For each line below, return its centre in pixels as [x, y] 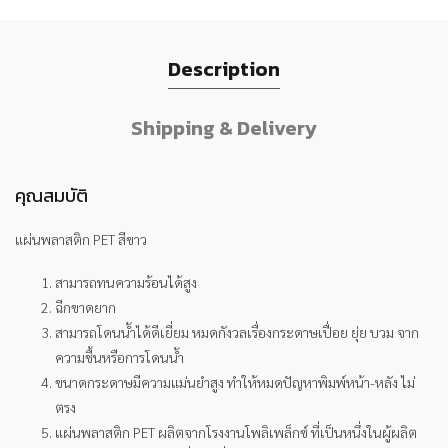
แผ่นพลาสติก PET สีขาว [81, 239]
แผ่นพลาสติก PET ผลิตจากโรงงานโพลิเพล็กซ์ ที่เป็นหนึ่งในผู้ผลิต [236, 432]
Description [224, 69]
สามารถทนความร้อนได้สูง [126, 282]
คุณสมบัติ [51, 196]
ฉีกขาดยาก [85, 307]
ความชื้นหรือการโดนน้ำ [119, 357]
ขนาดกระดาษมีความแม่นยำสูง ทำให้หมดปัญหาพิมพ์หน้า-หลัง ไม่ [235, 382]
